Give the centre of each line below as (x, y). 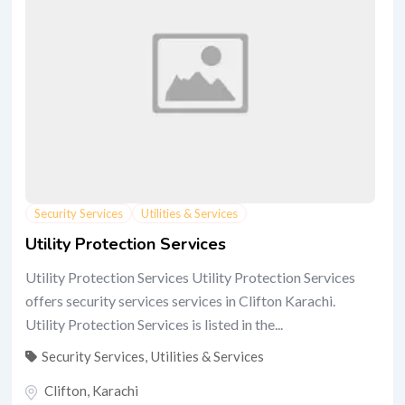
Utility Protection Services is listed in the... (154, 325)
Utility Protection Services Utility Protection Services (190, 278)
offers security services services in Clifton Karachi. (180, 301)
